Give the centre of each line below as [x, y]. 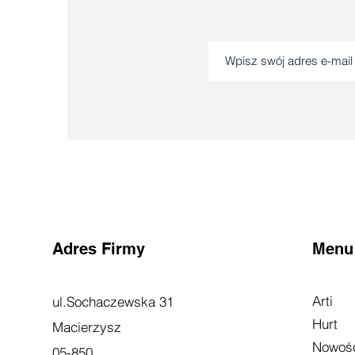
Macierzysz [86, 326]
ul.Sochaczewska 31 [113, 301]
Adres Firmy [98, 248]
